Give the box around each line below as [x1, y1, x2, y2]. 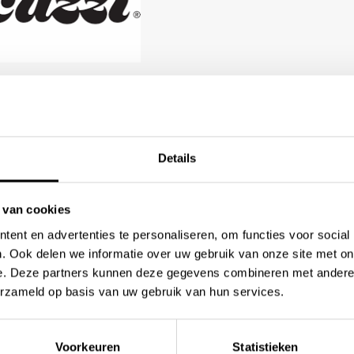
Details [157, 151, 197, 165]
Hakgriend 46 [186, 248, 260, 264]
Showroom [186, 211, 248, 226]
